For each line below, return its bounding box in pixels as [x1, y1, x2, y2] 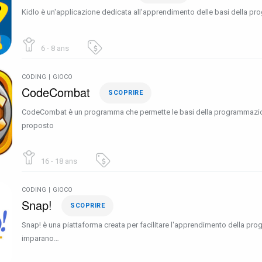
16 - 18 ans [39, 156, 77, 166]
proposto [22, 120, 54, 130]
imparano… [22, 234, 59, 243]
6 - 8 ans [39, 43, 69, 53]
